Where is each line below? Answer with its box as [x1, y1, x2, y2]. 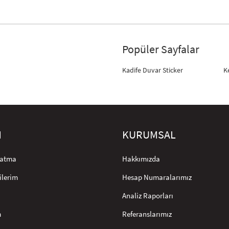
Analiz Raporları [122, 191, 173, 200]
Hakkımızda [122, 154, 160, 164]
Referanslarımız [122, 209, 172, 219]
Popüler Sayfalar [122, 42, 199, 56]
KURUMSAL [122, 128, 176, 142]
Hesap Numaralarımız [122, 172, 192, 182]
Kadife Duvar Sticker [122, 65, 183, 75]
